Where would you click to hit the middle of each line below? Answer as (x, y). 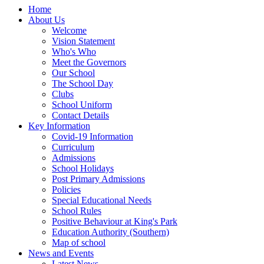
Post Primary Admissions (98, 179)
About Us (47, 19)
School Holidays (83, 168)
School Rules (77, 210)
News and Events (61, 253)
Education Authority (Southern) (110, 232)
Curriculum (73, 147)
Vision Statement (83, 41)
